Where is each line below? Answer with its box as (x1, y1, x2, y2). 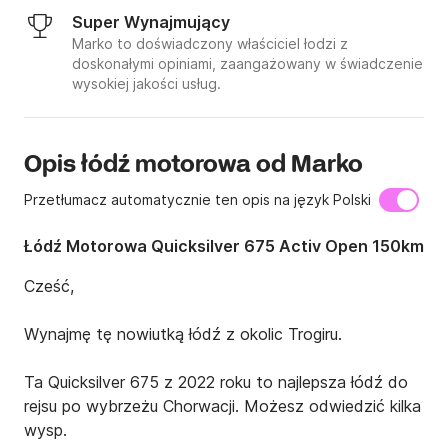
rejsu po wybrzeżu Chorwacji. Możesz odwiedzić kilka (24, 396, 421, 417)
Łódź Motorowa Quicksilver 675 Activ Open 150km (24, 236, 424, 257)
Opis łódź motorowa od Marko (24, 150, 363, 182)
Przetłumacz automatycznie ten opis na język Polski (24, 191, 371, 209)
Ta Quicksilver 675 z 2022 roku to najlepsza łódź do (24, 372, 408, 393)
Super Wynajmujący (72, 12, 230, 33)
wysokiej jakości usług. (72, 75, 221, 93)
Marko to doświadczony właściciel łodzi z (72, 35, 348, 53)
